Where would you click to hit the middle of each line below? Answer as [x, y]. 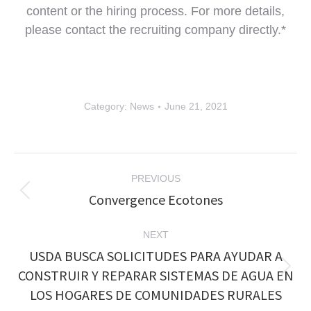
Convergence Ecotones [155, 200]
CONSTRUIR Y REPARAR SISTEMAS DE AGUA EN [155, 275]
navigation [69, 195]
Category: [107, 106]
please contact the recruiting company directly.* [155, 30]
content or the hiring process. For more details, [155, 11]
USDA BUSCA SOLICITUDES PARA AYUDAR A [155, 256]
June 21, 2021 [196, 106]
